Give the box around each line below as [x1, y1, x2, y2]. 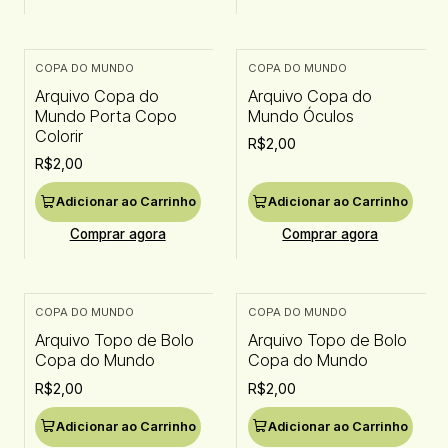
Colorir [34, 125, 83, 146]
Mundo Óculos [247, 105, 354, 126]
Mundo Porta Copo [34, 105, 177, 126]
